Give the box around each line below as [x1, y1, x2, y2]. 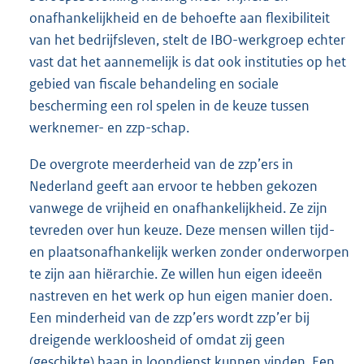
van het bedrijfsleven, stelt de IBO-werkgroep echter [29, 30, 345, 49]
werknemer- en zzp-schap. [29, 118, 189, 136]
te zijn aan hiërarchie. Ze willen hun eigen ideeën [29, 264, 323, 283]
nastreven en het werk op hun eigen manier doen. [29, 286, 332, 305]
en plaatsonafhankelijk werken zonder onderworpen [29, 242, 349, 261]
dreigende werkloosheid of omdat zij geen [29, 330, 285, 349]
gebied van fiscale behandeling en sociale [29, 74, 279, 93]
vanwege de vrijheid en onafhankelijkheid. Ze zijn [29, 198, 327, 217]
